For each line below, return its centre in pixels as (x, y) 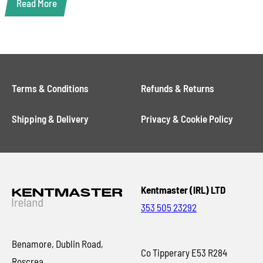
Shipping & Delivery (50, 119)
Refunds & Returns (178, 88)
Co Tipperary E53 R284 (184, 252)
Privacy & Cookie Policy (187, 119)
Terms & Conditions (50, 88)
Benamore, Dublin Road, (58, 244)
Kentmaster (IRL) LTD (183, 190)
